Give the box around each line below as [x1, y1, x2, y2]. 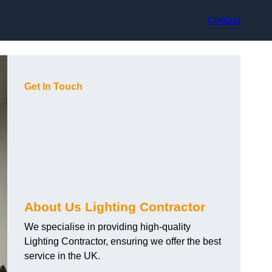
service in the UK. [24, 251, 100, 262]
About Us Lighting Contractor [24, 200, 205, 214]
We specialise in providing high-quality [24, 222, 191, 233]
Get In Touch [24, 81, 83, 92]
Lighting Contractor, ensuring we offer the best [24, 236, 221, 247]
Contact [207, 15, 240, 25]
